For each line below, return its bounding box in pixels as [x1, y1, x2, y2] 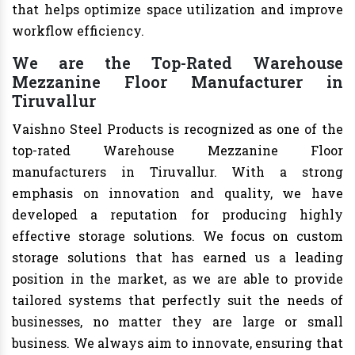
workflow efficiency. [12, 22, 144, 40]
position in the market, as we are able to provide [12, 270, 343, 288]
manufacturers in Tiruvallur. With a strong [12, 163, 343, 181]
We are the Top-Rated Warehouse [12, 52, 343, 74]
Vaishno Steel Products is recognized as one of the [12, 120, 343, 138]
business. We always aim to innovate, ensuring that [12, 334, 343, 352]
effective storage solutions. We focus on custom [12, 227, 343, 245]
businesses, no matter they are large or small [12, 313, 343, 330]
